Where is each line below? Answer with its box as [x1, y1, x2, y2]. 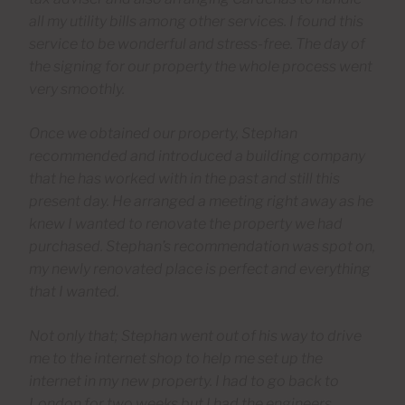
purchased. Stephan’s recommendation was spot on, [29, 237, 375, 255]
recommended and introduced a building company [29, 146, 365, 165]
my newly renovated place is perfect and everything [29, 259, 371, 278]
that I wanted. [29, 282, 119, 300]
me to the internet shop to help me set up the [29, 349, 323, 367]
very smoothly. [29, 80, 125, 98]
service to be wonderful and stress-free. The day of [29, 34, 365, 52]
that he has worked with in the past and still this [29, 169, 340, 187]
